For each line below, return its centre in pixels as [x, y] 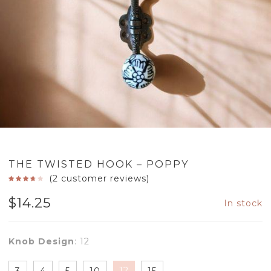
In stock [243, 203]
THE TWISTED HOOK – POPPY [99, 164]
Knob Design [41, 241]
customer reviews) [103, 178]
